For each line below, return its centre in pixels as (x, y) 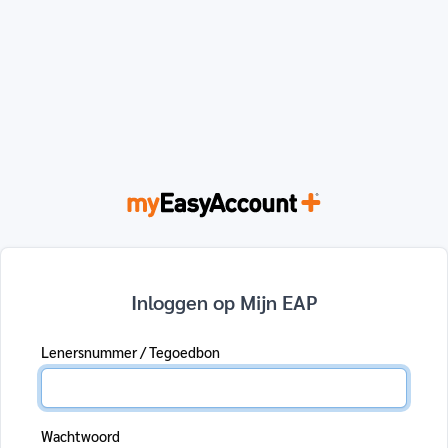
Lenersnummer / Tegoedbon (130, 351)
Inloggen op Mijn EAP (224, 301)
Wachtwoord (80, 435)
